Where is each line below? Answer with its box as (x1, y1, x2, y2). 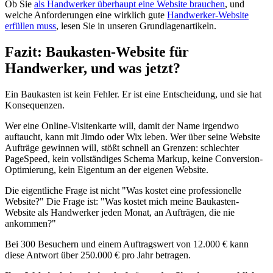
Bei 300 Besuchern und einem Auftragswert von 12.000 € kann (5, 238, 249, 249)
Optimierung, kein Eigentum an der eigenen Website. (5, 164, 208, 175)
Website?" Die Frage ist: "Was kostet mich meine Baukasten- (5, 196, 239, 207)
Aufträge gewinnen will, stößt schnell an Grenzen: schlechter (5, 142, 239, 153)
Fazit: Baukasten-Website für (5, 43, 189, 60)
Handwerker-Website (167, 9, 249, 20)
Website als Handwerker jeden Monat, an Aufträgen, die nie (5, 207, 235, 218)
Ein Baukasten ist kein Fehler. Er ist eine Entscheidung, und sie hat (5, 88, 261, 99)
